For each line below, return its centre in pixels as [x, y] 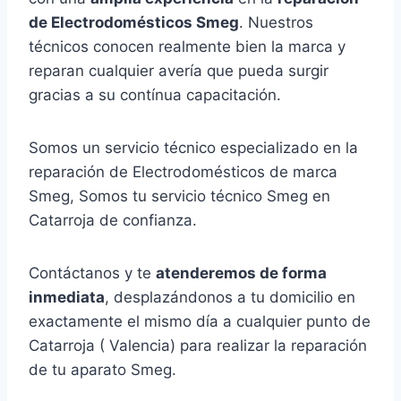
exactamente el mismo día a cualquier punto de [200, 322]
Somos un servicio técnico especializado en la [193, 148]
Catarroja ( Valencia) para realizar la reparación [198, 346]
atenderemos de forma [241, 273]
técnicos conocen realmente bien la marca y [187, 47]
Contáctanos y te [92, 273]
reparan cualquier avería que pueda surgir [179, 71]
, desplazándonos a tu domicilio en [230, 298]
